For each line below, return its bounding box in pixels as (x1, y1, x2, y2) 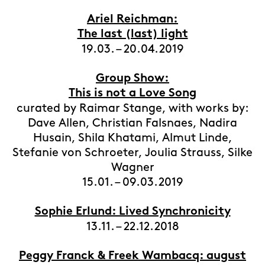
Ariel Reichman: (87, 14, 178, 25)
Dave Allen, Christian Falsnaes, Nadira (28, 118, 237, 128)
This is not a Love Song (69, 88, 196, 99)
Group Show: (96, 73, 169, 85)
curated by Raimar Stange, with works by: (16, 103, 249, 114)
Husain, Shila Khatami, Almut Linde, (33, 132, 232, 143)
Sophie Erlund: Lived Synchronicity (34, 206, 231, 218)
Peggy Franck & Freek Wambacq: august (19, 251, 246, 262)
